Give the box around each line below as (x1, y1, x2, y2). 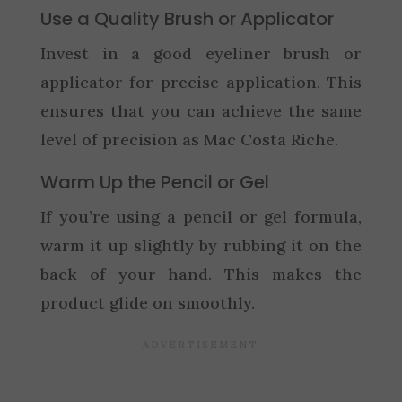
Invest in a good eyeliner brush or (39, 43, 363, 64)
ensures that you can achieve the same (39, 100, 363, 121)
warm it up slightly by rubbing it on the (39, 235, 363, 256)
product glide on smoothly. (39, 293, 255, 313)
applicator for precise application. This (39, 72, 363, 92)
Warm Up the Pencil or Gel (39, 170, 269, 195)
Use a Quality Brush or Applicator (39, 6, 334, 31)
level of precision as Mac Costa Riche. (39, 129, 338, 150)
